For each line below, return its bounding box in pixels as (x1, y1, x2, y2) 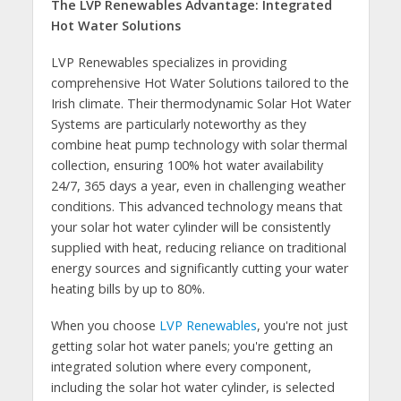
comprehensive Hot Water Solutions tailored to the (50, 73, 349, 91)
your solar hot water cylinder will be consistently (50, 218, 330, 235)
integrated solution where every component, (50, 357, 311, 375)
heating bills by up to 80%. (50, 279, 205, 297)
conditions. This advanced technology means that (50, 197, 343, 215)
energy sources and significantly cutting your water (50, 259, 348, 277)
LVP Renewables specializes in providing (50, 53, 287, 71)
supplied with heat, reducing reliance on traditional (50, 238, 346, 256)
